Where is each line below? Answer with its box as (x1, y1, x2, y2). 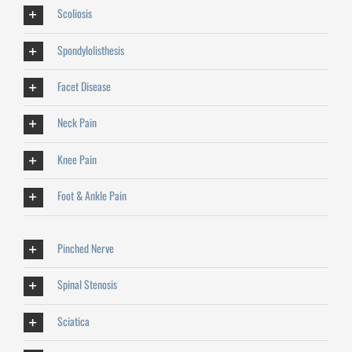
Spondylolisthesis (57, 41, 124, 58)
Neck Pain (57, 114, 97, 131)
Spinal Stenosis (57, 276, 117, 293)
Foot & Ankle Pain (57, 187, 126, 204)
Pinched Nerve (57, 239, 114, 256)
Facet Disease (57, 78, 111, 95)
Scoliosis (57, 5, 92, 22)
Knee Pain (57, 150, 97, 167)
